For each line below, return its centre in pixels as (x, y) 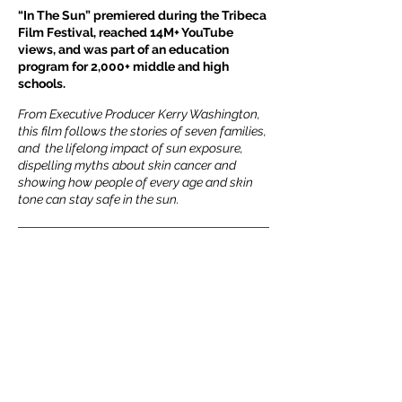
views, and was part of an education (123, 49)
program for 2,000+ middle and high (123, 66)
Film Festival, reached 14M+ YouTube (126, 32)
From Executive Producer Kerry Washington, (139, 114)
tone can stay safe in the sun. (99, 199)
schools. (42, 83)
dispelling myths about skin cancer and (127, 165)
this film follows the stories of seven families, (142, 131)
